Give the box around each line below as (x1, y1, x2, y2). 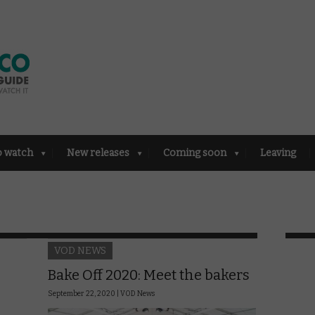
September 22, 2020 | (48, 289, 120, 298)
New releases (67, 146, 129, 159)
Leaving (260, 146, 296, 159)
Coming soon (163, 146, 226, 159)
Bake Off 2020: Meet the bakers (48, 266, 250, 283)
